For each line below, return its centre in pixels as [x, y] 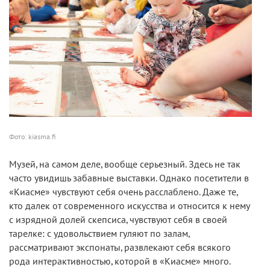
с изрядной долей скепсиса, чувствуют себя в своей [118, 220]
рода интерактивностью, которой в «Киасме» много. [120, 262]
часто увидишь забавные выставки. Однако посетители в [129, 179]
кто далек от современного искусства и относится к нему [129, 206]
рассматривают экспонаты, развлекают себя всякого [120, 248]
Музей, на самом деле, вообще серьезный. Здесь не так [125, 165]
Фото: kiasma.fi [32, 137]
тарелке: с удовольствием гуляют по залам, [99, 234]
